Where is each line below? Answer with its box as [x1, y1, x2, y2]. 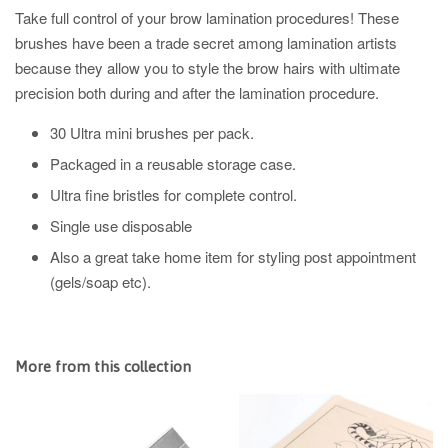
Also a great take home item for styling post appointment [50, 246, 416, 267]
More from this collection [15, 358, 191, 375]
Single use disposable [50, 215, 192, 236]
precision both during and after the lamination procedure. [15, 82, 383, 103]
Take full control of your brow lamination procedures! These [15, 7, 399, 28]
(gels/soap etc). [50, 271, 151, 292]
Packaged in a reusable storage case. [50, 153, 296, 174]
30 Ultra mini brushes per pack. [50, 122, 254, 143]
